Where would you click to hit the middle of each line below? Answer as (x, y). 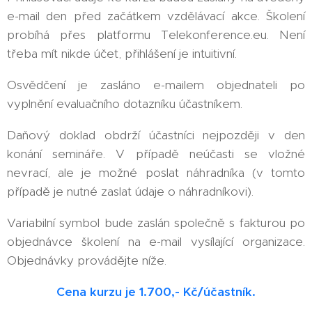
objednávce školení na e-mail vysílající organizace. (156, 242)
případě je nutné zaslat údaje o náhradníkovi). (130, 192)
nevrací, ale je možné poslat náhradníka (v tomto (156, 173)
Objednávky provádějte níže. (87, 260)
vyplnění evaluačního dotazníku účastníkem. (125, 104)
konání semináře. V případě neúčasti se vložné (156, 154)
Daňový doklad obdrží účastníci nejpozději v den (156, 135)
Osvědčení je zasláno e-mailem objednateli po (156, 85)
